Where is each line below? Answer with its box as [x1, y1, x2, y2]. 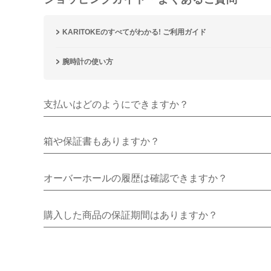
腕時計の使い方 [62, 57, 113, 67]
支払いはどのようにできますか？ [44, 99, 189, 110]
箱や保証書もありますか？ [44, 136, 160, 147]
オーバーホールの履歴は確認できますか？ [44, 173, 227, 184]
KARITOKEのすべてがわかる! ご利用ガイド [62, 28, 206, 37]
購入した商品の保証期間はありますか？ [44, 210, 218, 221]
